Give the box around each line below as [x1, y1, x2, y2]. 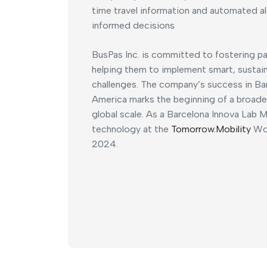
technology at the [92, 123, 171, 135]
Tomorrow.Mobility [171, 123, 251, 135]
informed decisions [92, 20, 175, 32]
